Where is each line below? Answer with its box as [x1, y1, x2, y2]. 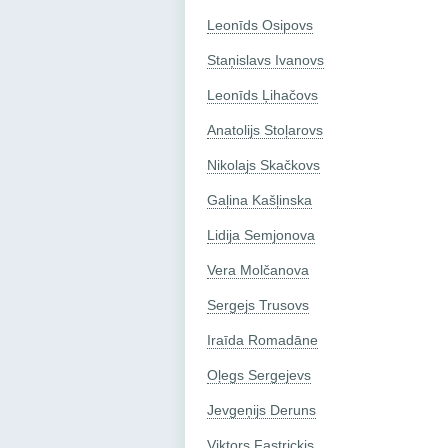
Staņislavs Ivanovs [207, 51, 324, 68]
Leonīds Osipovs [207, 16, 313, 33]
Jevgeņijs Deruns [207, 401, 316, 418]
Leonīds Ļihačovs [207, 86, 318, 103]
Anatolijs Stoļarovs [207, 121, 323, 138]
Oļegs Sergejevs [207, 366, 311, 383]
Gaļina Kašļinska [207, 191, 312, 208]
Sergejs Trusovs [207, 296, 309, 313]
